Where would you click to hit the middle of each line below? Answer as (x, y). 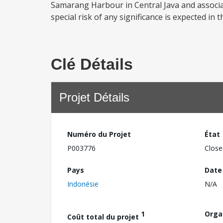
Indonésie (83, 184)
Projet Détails (94, 97)
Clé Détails (92, 64)
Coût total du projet (104, 217)
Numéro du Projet (99, 134)
